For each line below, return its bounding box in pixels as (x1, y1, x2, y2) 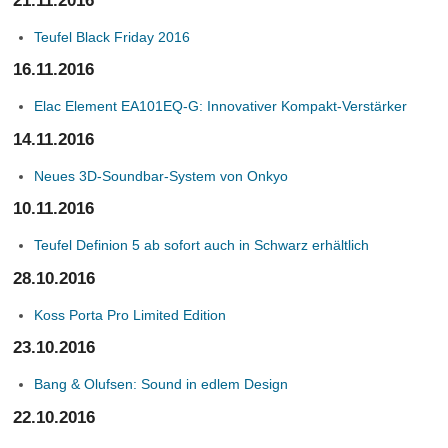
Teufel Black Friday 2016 (34, 28, 191, 45)
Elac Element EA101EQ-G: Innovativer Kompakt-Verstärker (34, 98, 408, 114)
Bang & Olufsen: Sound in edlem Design (34, 376, 289, 392)
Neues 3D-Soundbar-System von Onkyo (34, 167, 289, 184)
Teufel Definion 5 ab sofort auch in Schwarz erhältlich (34, 237, 370, 253)
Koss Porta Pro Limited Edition (34, 306, 227, 323)
